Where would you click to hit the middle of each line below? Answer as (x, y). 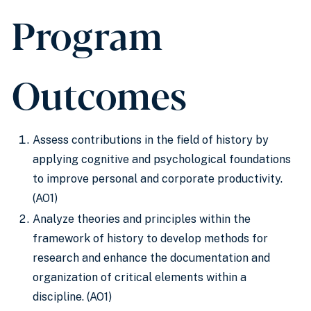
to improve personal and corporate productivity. (158, 179)
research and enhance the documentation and (151, 258)
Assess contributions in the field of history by (151, 140)
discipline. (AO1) (72, 297)
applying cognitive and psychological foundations (162, 159)
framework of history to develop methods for (150, 238)
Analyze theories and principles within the (142, 219)
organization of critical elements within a (140, 277)
